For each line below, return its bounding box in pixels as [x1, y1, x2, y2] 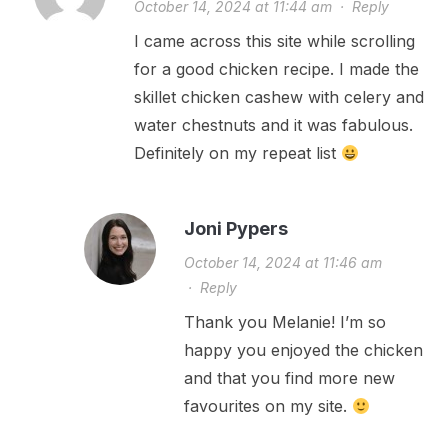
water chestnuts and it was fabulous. [133, 115, 413, 135]
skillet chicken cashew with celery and [133, 87, 424, 107]
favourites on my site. [183, 396, 352, 416]
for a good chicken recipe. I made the [133, 59, 419, 79]
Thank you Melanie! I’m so [183, 312, 386, 332]
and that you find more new [183, 368, 395, 388]
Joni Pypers [183, 218, 288, 239]
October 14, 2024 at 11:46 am [183, 254, 382, 271]
